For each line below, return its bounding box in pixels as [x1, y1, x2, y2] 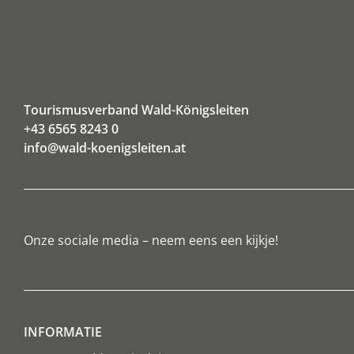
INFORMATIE [24, 323, 102, 341]
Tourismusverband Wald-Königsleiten [24, 101, 249, 119]
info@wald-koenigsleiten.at [24, 139, 186, 157]
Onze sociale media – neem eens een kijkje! [24, 231, 278, 249]
